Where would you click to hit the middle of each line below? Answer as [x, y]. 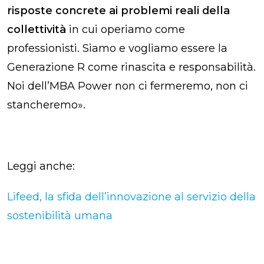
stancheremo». [46, 105]
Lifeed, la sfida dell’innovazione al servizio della [131, 197]
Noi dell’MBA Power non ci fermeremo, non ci [128, 86]
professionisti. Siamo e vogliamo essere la [117, 48]
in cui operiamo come [126, 29]
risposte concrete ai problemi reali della [118, 10]
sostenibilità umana [60, 215]
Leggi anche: [41, 166]
